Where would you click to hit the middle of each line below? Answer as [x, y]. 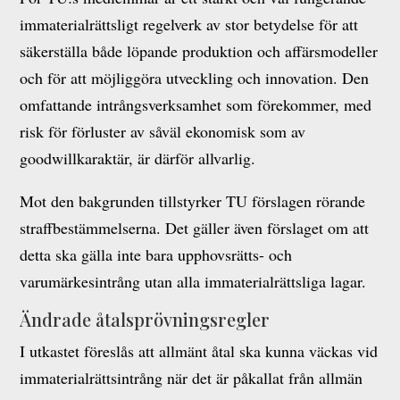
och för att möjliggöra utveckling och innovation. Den [195, 78]
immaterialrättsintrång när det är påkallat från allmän [192, 378]
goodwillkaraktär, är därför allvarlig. [138, 158]
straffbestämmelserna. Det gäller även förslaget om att [195, 228]
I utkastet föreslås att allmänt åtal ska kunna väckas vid [199, 351]
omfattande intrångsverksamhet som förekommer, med [196, 104]
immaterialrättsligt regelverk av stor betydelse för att [189, 24]
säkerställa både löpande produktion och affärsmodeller [199, 51]
